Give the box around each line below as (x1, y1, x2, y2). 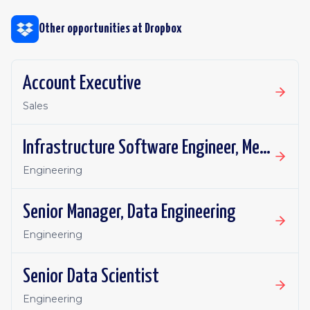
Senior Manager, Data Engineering (23, 203, 236, 222)
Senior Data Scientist (23, 267, 159, 286)
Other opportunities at (39, 22, 145, 35)
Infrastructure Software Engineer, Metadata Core (259, 138, 271, 158)
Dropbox (145, 22, 182, 35)
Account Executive (23, 74, 141, 93)
